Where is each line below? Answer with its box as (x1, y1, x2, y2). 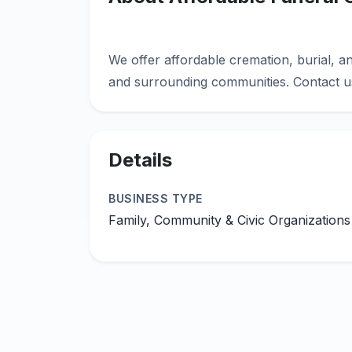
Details (108, 148, 172, 171)
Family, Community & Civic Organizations (108, 212, 350, 228)
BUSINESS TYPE (108, 192, 203, 205)
